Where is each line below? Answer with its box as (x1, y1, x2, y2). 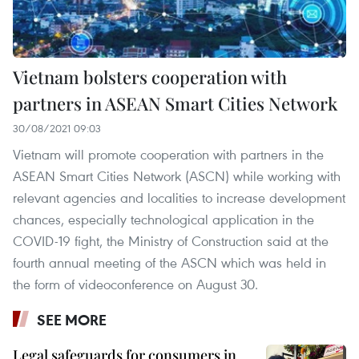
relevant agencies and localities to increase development (13, 188, 345, 207)
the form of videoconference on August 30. (13, 274, 258, 293)
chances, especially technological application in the (13, 209, 314, 228)
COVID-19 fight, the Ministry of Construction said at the (13, 231, 329, 250)
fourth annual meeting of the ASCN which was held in (13, 252, 326, 272)
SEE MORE (37, 309, 107, 329)
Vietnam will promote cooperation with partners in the (13, 144, 324, 163)
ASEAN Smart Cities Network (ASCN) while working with (13, 166, 341, 185)
